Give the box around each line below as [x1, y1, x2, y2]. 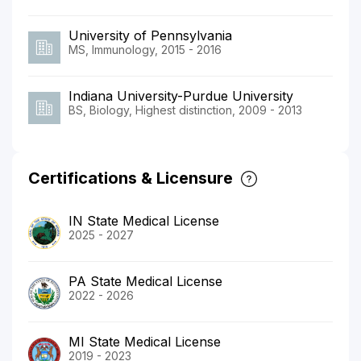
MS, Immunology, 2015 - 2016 [68, 42, 222, 56]
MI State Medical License [68, 333, 221, 350]
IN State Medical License [68, 212, 219, 229]
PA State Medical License [68, 272, 222, 289]
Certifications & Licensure [28, 168, 233, 188]
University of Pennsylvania [68, 27, 232, 44]
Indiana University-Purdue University [68, 87, 293, 104]
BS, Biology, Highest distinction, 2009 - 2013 [68, 102, 302, 117]
